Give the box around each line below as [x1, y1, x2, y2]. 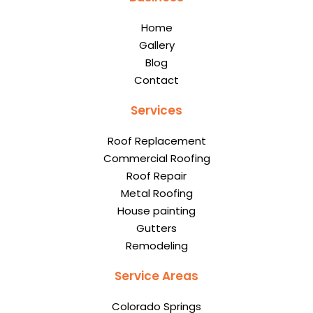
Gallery [138, 38, 175, 53]
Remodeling [125, 238, 188, 254]
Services [131, 102, 182, 119]
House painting [117, 203, 196, 219]
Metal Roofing [120, 186, 193, 201]
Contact [134, 73, 179, 88]
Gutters [136, 221, 177, 236]
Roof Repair [126, 168, 187, 184]
